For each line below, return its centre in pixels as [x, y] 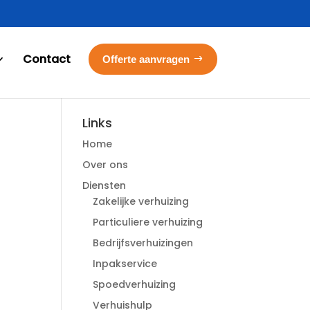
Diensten [104, 185]
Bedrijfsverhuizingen [143, 243]
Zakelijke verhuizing [141, 201]
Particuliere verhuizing [148, 222]
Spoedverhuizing [135, 284]
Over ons [106, 165]
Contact [46, 59]
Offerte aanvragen [146, 59]
